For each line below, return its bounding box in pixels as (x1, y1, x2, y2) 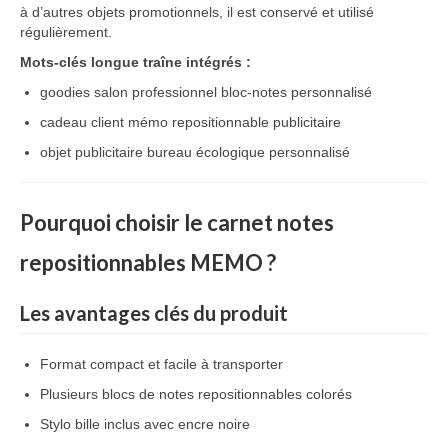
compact (90, 356, 148, 372)
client (91, 114, 128, 130)
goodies (40, 84, 94, 100)
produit (220, 301, 288, 325)
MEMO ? (190, 249, 276, 276)
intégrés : (186, 54, 251, 70)
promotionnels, (129, 4, 227, 20)
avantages (54, 301, 154, 325)
